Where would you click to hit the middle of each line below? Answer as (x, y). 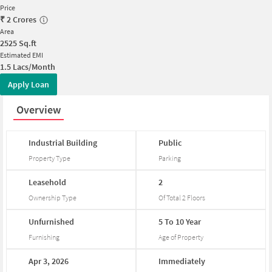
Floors (196, 197)
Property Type (50, 158)
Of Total (170, 197)
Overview (39, 109)
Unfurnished (52, 221)
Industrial (48, 142)
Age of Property (181, 237)
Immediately (182, 261)
